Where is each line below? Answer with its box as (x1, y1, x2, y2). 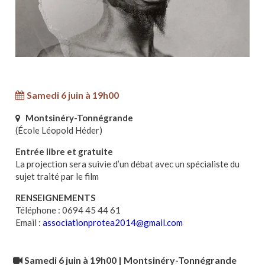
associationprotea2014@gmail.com (42, 216, 183, 228)
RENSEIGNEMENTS (15, 192, 95, 203)
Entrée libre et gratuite (15, 146, 113, 157)
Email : (15, 216, 43, 228)
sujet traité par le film (15, 170, 99, 182)
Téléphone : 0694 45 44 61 (15, 204, 121, 215)
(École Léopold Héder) (15, 124, 102, 135)
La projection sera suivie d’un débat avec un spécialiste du (15, 158, 240, 169)
